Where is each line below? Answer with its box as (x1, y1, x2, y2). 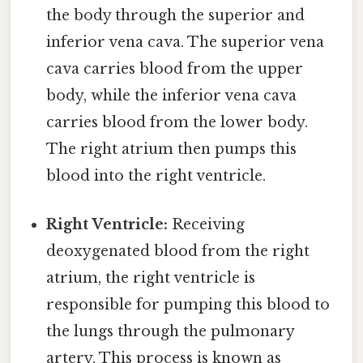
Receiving (168, 215, 246, 233)
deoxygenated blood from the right (46, 241, 310, 260)
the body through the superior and (46, 6, 305, 25)
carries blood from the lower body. (46, 113, 309, 132)
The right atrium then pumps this (46, 140, 297, 159)
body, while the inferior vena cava (46, 87, 297, 105)
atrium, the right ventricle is (46, 268, 256, 287)
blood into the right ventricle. (46, 167, 267, 186)
